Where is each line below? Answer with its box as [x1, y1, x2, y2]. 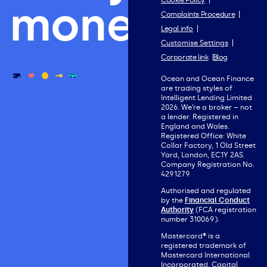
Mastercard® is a [161, 232, 221, 240]
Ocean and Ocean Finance [161, 74, 254, 83]
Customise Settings [161, 39, 229, 47]
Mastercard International [161, 251, 250, 259]
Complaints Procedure [161, 10, 235, 18]
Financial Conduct [185, 196, 250, 204]
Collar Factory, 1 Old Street [161, 141, 256, 150]
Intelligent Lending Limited [161, 94, 253, 102]
